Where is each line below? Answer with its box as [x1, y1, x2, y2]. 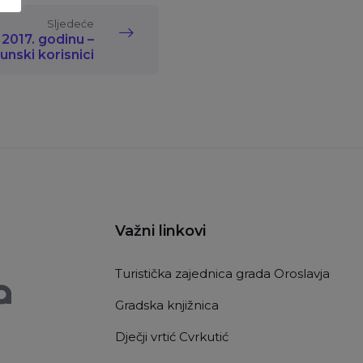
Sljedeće [47, 17, 94, 31]
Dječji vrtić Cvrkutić [115, 329, 228, 345]
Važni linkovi [115, 222, 206, 241]
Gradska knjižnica [115, 297, 219, 314]
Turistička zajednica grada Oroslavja [115, 266, 330, 282]
